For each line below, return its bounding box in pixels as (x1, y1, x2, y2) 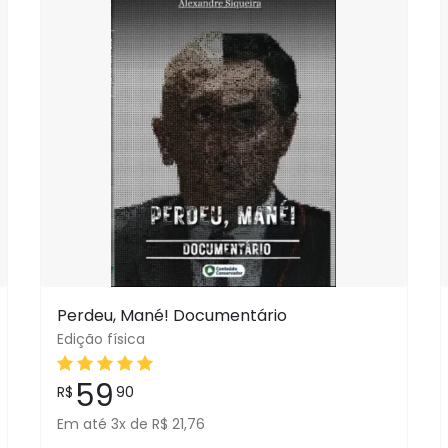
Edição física (56, 329, 145, 349)
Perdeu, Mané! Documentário (56, 304, 287, 327)
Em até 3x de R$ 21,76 (56, 414, 205, 434)
